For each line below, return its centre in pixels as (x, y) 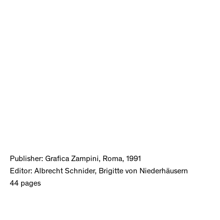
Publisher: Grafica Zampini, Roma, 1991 (75, 159)
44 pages (25, 184)
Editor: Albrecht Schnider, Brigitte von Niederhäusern (99, 171)
